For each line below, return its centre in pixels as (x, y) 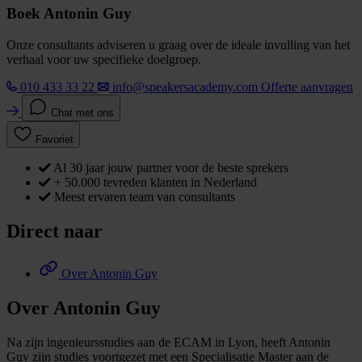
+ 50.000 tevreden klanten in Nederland (156, 183)
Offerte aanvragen (307, 87)
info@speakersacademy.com (185, 87)
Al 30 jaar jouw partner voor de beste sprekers (171, 168)
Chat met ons (82, 113)
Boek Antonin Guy (69, 14)
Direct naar (55, 232)
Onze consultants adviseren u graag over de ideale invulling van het (178, 45)
